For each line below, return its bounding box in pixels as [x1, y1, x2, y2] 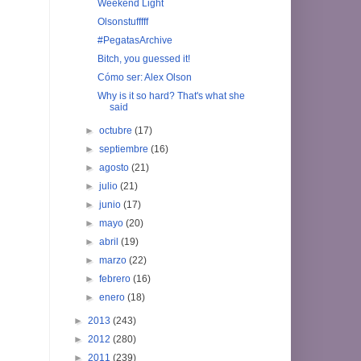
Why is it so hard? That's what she [97, 89, 245, 102]
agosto [99, 161, 132, 173]
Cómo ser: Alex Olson [97, 71, 192, 83]
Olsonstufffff [97, 15, 148, 27]
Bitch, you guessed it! [97, 52, 190, 64]
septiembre [99, 143, 151, 155]
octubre [99, 124, 135, 136]
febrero [99, 272, 134, 284]
